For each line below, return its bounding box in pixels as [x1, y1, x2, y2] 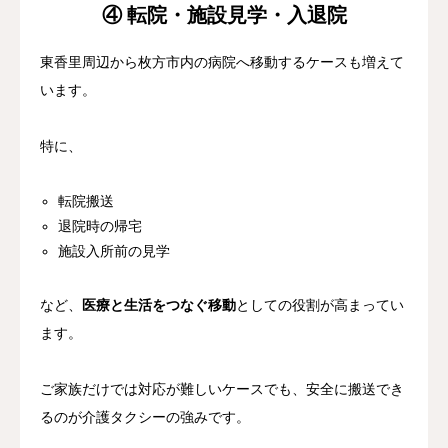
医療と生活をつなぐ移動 [82, 297, 236, 313]
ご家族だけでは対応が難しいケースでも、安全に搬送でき [40, 381, 404, 397]
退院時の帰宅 [58, 218, 143, 234]
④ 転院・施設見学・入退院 [101, 3, 347, 26]
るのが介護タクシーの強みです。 [40, 409, 250, 425]
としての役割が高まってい [236, 297, 404, 313]
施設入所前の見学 [58, 243, 171, 259]
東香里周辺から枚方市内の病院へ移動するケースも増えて [40, 54, 404, 70]
